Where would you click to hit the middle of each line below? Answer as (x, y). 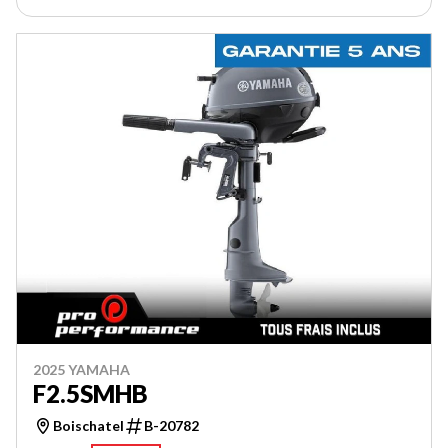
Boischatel (88, 425)
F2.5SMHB (90, 393)
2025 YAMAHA (81, 369)
